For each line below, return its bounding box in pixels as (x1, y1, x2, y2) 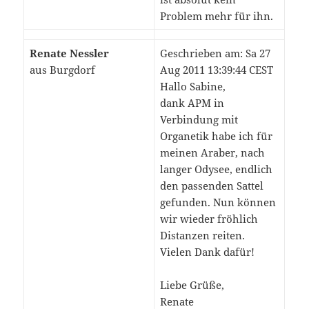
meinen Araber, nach (159, 146, 265, 160)
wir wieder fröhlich (159, 212, 258, 226)
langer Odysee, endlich (159, 162, 272, 177)
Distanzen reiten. (159, 228, 248, 243)
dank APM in (159, 96, 224, 110)
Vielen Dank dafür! (159, 245, 257, 259)
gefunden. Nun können (159, 195, 276, 210)
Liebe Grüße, (159, 278, 227, 292)
